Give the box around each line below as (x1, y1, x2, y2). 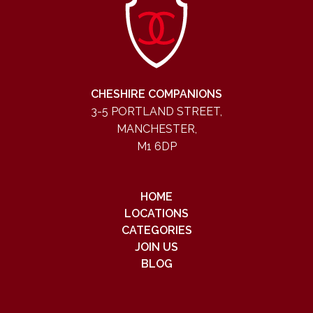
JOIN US (135, 240, 178, 254)
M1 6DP (136, 140, 177, 153)
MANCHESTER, (116, 122, 197, 136)
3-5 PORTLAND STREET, (91, 105, 222, 118)
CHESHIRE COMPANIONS (91, 87, 222, 101)
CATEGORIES (121, 224, 192, 237)
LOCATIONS (124, 207, 189, 220)
